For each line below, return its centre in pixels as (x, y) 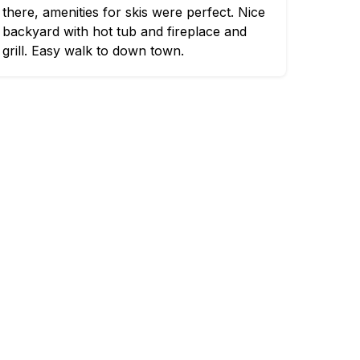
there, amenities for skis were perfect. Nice (133, 12)
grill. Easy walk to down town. (93, 51)
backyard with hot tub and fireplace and (124, 31)
